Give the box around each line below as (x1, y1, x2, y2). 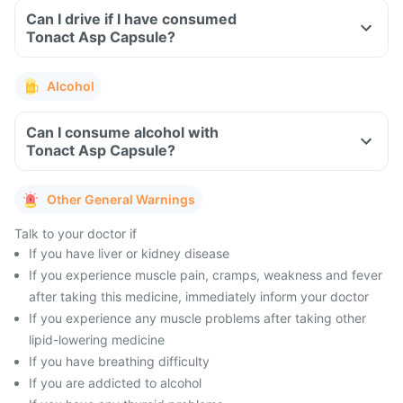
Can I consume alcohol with (26, 123, 219, 141)
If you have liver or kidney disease (29, 246, 229, 261)
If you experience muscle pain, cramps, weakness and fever (29, 267, 382, 282)
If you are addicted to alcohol (29, 375, 201, 390)
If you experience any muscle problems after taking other (29, 310, 366, 326)
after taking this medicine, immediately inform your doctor (29, 289, 369, 304)
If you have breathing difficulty (29, 354, 210, 369)
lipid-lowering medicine (29, 332, 165, 347)
